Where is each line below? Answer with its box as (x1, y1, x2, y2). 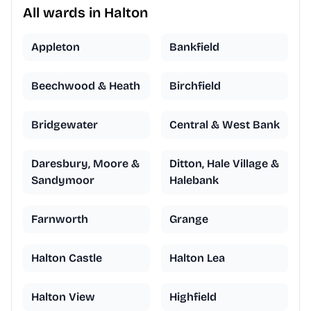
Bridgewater (31, 118, 98, 132)
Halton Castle (31, 251, 102, 265)
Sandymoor (31, 174, 94, 187)
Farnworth (31, 212, 88, 226)
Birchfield (169, 79, 221, 93)
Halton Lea (169, 251, 225, 265)
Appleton (31, 40, 80, 54)
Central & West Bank (169, 118, 280, 132)
